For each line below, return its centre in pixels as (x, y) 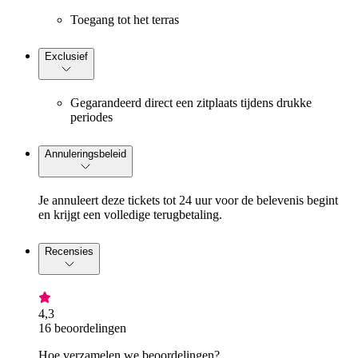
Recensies (69, 251)
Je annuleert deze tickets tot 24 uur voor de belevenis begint (188, 201)
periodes (91, 117)
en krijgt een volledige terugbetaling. (130, 215)
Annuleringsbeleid (86, 154)
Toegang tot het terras (125, 20)
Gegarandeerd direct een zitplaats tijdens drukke (191, 103)
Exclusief (66, 57)
